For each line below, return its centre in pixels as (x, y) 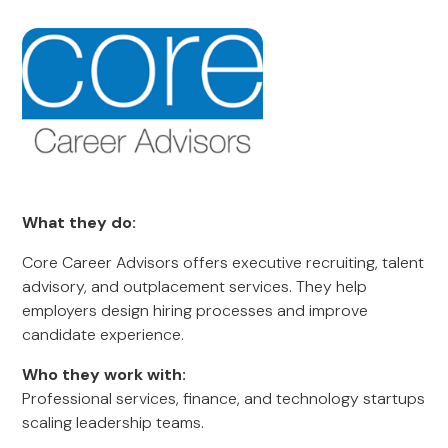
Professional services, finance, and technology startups (224, 398)
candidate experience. (103, 334)
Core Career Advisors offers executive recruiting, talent (223, 262)
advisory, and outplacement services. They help (195, 286)
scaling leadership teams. (113, 422)
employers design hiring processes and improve (195, 310)
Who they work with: (104, 374)
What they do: (79, 222)
